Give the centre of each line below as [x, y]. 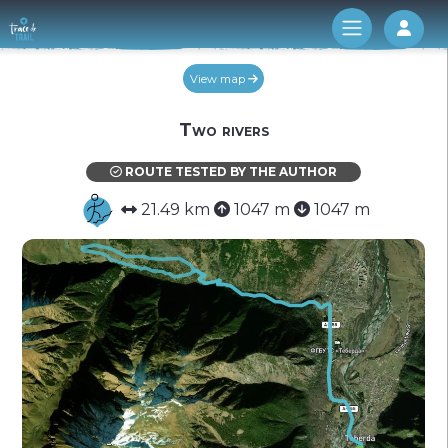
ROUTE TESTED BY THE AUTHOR [229, 172]
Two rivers [223, 130]
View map [218, 78]
